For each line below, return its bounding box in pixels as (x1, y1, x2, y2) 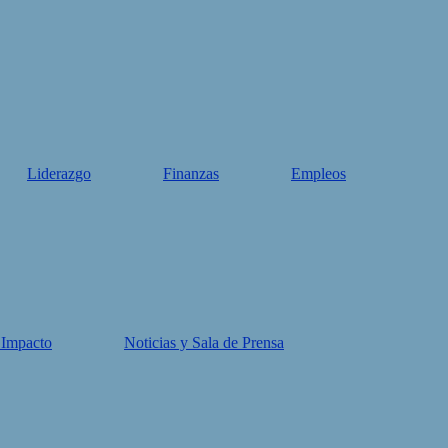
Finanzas (163, 165, 219, 182)
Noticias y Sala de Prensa (124, 334, 284, 351)
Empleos (291, 165, 346, 182)
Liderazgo (27, 165, 91, 182)
